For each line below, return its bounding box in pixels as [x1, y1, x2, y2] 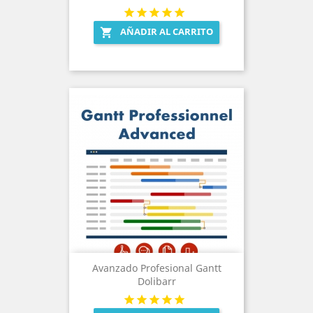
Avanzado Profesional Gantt [92, 261, 221, 275]
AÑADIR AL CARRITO [120, 25, 213, 38]
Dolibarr [137, 275, 176, 289]
